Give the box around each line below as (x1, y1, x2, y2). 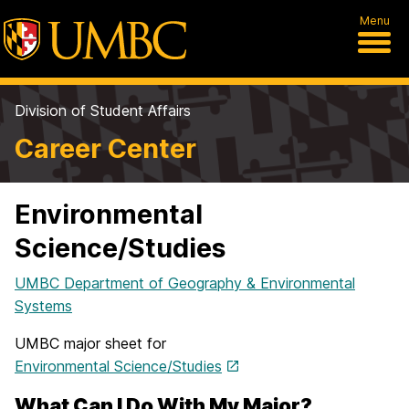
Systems (15, 297, 72, 315)
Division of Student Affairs (15, 101, 191, 120)
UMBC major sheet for (15, 334, 166, 352)
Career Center (15, 132, 196, 164)
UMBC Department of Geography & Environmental (15, 274, 355, 292)
